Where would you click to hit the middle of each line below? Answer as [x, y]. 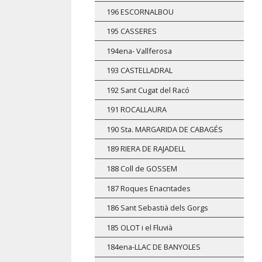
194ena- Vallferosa [139, 51]
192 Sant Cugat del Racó [148, 90]
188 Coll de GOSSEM [142, 169]
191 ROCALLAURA [137, 110]
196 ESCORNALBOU [140, 11]
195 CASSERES [132, 31]
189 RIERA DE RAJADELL [146, 149]
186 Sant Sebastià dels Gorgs [157, 208]
